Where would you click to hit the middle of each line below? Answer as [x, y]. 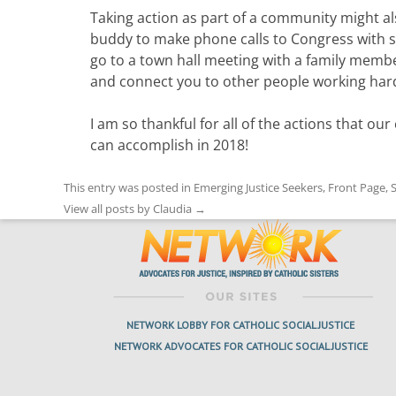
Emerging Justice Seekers [258, 188]
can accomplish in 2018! [169, 145]
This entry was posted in [129, 188]
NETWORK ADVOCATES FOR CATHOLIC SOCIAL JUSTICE [240, 346]
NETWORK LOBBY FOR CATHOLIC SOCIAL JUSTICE [240, 325]
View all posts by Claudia [129, 209]
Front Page [357, 188]
